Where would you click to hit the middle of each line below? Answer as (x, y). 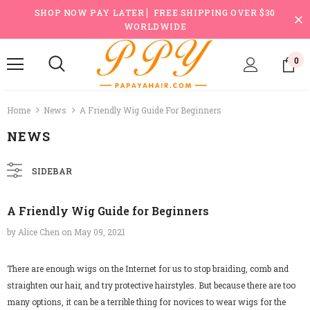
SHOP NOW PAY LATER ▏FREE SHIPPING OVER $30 (155, 12)
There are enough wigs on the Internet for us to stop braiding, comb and (148, 269)
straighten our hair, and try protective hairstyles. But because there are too (151, 285)
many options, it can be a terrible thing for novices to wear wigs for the (146, 302)
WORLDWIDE (155, 26)
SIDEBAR (52, 171)
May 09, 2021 (100, 232)
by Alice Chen (34, 232)
